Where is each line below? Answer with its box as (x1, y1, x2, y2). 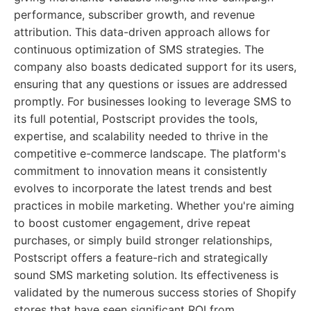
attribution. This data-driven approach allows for (14, 25, 270, 39)
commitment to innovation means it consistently (14, 164, 267, 178)
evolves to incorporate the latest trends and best (14, 181, 272, 195)
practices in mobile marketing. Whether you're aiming (14, 199, 294, 212)
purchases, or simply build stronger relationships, (14, 233, 272, 247)
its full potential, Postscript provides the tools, (14, 112, 258, 126)
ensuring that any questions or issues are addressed (14, 77, 287, 91)
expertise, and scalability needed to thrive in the (14, 129, 268, 143)
